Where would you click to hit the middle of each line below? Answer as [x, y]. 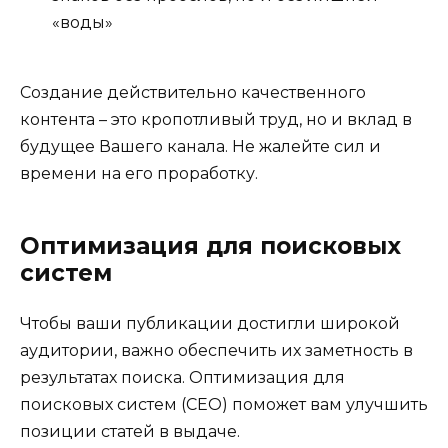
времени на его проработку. [139, 173]
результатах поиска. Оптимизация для [182, 377]
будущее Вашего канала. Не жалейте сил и [200, 146]
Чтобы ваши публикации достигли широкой [210, 323]
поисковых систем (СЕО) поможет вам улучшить [224, 404]
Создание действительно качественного [193, 92]
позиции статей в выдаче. [130, 431]
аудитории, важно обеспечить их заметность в [216, 350]
